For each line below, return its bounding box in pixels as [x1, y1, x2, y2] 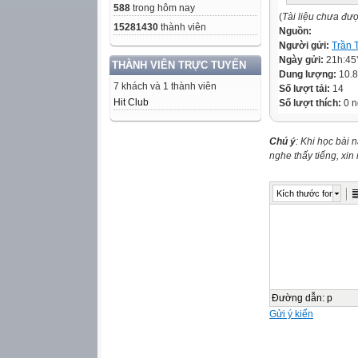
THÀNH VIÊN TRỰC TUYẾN [112, 59, 246, 71]
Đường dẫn [272, 292, 322, 304]
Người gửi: [279, 40, 332, 51]
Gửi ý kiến [269, 308, 313, 320]
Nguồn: [279, 26, 312, 37]
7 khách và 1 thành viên [113, 81, 217, 92]
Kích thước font [276, 189, 336, 198]
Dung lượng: [279, 69, 339, 80]
